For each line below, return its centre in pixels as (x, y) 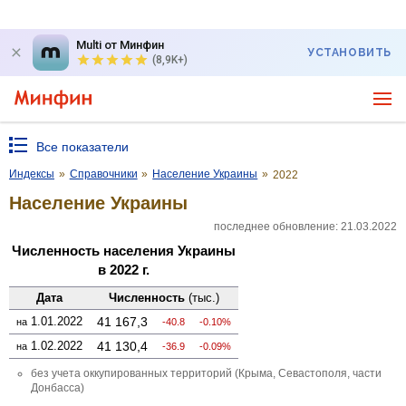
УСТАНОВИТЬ (349, 53)
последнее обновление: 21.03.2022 (305, 226)
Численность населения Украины (124, 250)
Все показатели (82, 147)
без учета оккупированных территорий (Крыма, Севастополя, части (206, 373)
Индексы (32, 174)
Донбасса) (58, 387)
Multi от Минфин (120, 45)
